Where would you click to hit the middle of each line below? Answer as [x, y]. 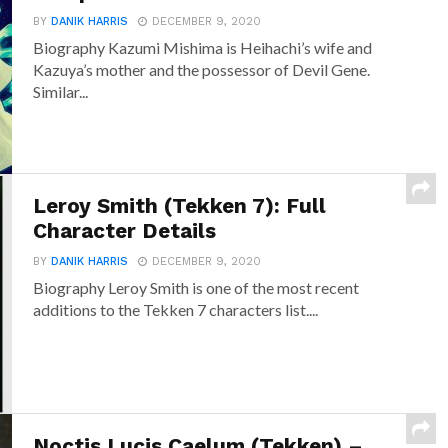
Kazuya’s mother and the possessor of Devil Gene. [202, 70]
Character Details [125, 231]
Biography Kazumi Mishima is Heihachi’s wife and [203, 48]
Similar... [61, 92]
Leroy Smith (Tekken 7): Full [180, 206]
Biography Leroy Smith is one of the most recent [196, 288]
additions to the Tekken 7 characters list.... [176, 310]
